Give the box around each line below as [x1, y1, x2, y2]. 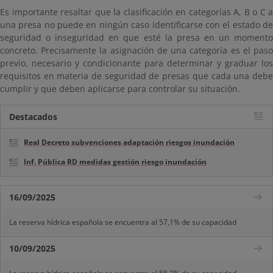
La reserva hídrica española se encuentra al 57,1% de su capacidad [9, 217, 236, 227]
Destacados [9, 111, 57, 122]
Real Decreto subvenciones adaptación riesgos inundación [24, 137, 235, 147]
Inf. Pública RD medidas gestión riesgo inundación [24, 157, 207, 167]
